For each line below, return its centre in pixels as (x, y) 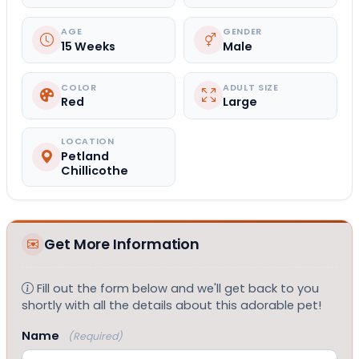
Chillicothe (95, 170)
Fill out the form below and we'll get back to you (178, 288)
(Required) (96, 336)
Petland (85, 156)
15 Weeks (89, 46)
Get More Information (122, 244)
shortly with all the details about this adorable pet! (172, 305)
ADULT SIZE (251, 87)
